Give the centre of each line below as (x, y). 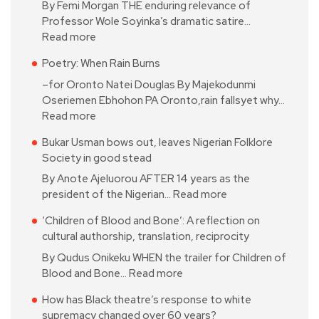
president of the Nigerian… (108, 195)
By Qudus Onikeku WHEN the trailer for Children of (164, 257)
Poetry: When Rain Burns (101, 64)
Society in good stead (97, 158)
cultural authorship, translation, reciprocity (146, 237)
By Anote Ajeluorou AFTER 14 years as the (146, 179)
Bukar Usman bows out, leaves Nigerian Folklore (157, 142)
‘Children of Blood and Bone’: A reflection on (151, 221)
